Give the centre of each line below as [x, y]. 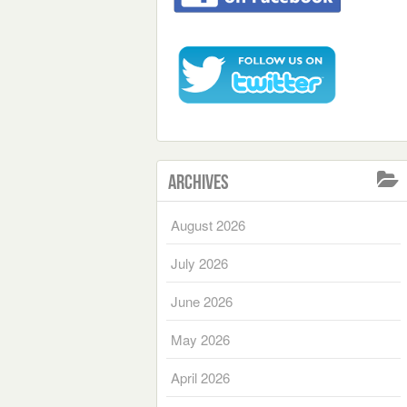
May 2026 [200, 339]
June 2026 [202, 301]
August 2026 [208, 224]
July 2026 [199, 263]
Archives [199, 181]
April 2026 [200, 377]
